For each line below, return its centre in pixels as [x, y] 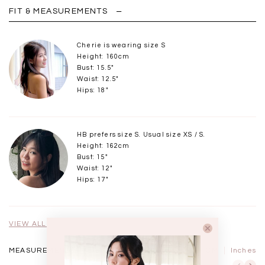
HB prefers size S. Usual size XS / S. [141, 134]
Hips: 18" [93, 90]
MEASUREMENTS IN [47, 250]
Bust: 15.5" [96, 67]
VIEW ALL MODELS [44, 224]
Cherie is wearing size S [121, 45]
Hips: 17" [93, 179]
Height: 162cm [104, 146]
